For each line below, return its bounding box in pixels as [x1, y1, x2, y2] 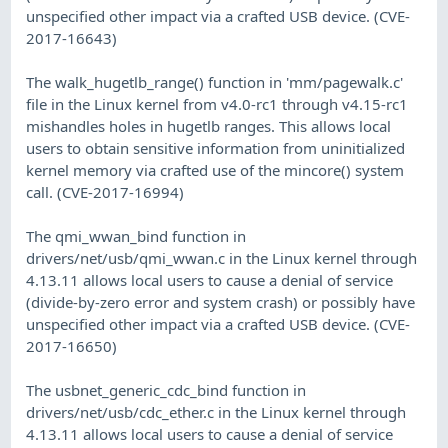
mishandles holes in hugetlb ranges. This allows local [26, 115, 392, 136]
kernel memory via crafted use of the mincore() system [26, 159, 405, 180]
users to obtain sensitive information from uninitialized [26, 137, 406, 158]
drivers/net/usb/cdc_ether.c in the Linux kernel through [26, 401, 407, 422]
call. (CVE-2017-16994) [26, 181, 185, 202]
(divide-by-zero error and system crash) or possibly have [26, 291, 416, 312]
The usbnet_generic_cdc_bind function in [26, 379, 307, 400]
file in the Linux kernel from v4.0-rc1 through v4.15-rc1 [26, 93, 409, 114]
